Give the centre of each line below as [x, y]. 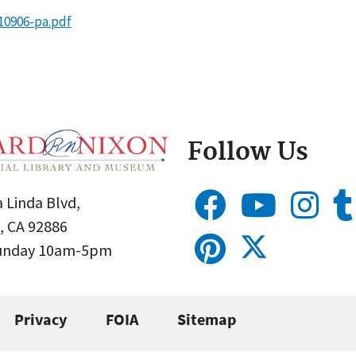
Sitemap [207, 319]
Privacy [41, 319]
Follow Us [248, 153]
